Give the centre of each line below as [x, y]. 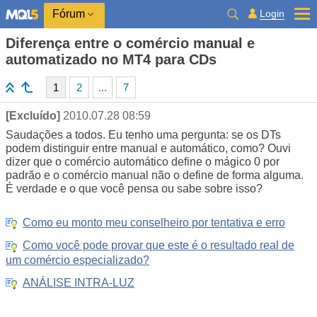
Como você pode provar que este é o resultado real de [158, 246]
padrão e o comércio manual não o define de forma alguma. [155, 175]
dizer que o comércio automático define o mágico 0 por [143, 162]
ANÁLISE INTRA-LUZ [79, 283]
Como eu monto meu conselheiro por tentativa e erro [154, 223]
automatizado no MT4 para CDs [111, 59]
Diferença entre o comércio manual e [130, 43]
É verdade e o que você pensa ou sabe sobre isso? [134, 189]
